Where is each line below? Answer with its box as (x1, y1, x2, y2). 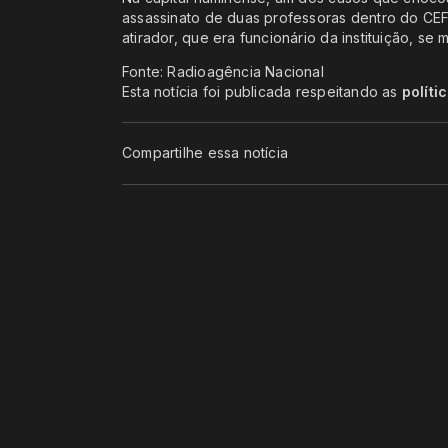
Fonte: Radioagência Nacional (122, 62, 324, 80)
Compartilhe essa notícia (122, 144, 289, 162)
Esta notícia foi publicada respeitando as (122, 82, 402, 100)
